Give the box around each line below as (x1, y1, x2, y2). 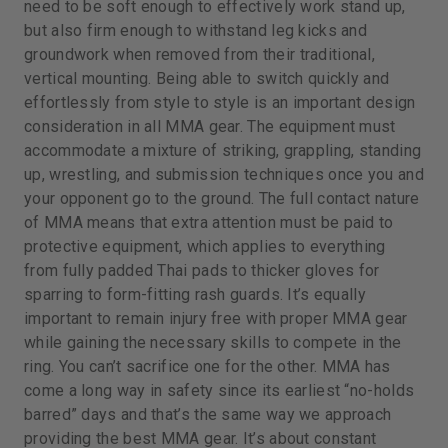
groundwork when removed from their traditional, (24, 45, 376, 64)
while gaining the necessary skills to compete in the (24, 333, 402, 352)
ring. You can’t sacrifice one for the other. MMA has (24, 357, 391, 376)
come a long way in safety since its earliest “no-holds (24, 381, 415, 400)
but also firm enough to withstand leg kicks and (24, 21, 368, 40)
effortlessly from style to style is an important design (24, 93, 416, 112)
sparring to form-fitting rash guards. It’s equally (24, 285, 366, 304)
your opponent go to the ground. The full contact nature (24, 189, 420, 208)
